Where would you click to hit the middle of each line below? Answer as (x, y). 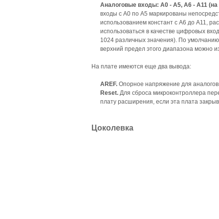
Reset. (109, 93)
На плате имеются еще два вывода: (141, 67)
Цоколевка (112, 128)
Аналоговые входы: (130, 5)
